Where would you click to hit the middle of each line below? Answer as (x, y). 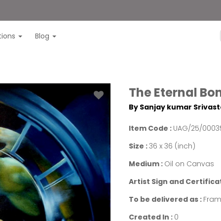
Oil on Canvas (189, 164)
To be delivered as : (166, 199)
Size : (139, 146)
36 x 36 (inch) (172, 146)
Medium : (147, 164)
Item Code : (151, 128)
